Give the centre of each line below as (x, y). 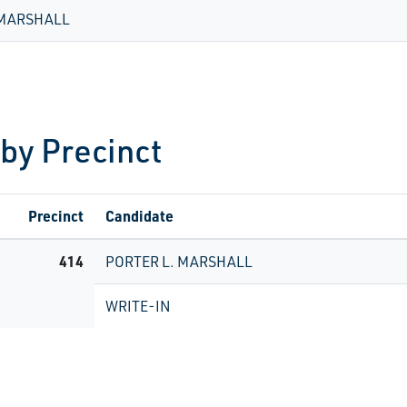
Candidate (139, 216)
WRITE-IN (138, 306)
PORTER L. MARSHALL (179, 262)
